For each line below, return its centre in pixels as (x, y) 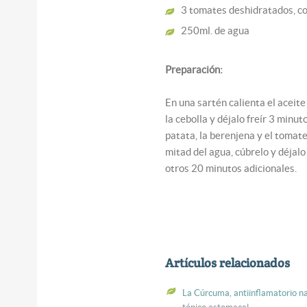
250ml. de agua (218, 30)
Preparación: (194, 69)
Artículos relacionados (228, 262)
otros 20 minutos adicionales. (231, 168)
